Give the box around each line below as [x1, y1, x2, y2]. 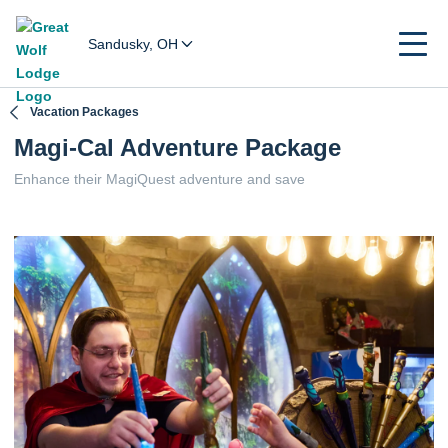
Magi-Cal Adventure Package [14, 134, 341, 161]
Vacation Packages [30, 105, 140, 119]
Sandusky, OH [88, 36, 178, 52]
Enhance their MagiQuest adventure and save [14, 171, 305, 188]
